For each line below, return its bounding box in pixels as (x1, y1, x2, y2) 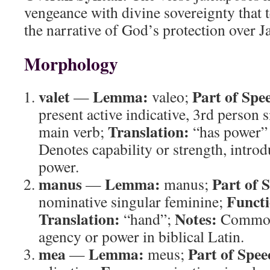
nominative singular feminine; (39, 191, 227, 212)
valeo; (148, 86, 192, 107)
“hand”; (120, 209, 175, 229)
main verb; (39, 121, 108, 142)
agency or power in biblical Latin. (39, 226, 244, 246)
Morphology (24, 51, 118, 77)
